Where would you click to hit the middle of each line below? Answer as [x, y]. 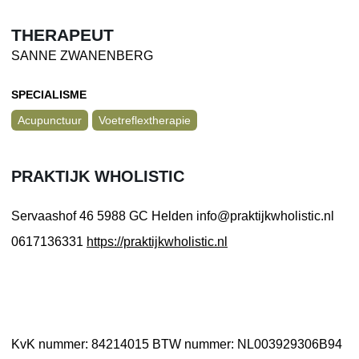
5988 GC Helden [143, 216]
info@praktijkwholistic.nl [264, 216]
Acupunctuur [50, 120]
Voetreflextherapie [145, 120]
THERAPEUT [63, 35]
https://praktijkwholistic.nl [157, 241]
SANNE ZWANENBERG [82, 55]
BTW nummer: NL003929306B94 [247, 344]
